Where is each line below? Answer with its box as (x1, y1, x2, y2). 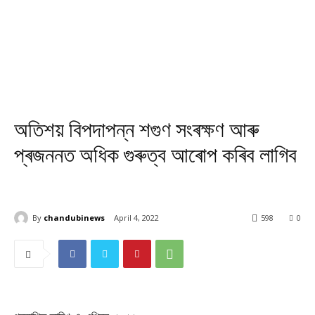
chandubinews (44, 212, 105, 223)
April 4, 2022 (114, 212, 159, 224)
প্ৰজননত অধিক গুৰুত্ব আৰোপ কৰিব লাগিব (14, 143, 297, 167)
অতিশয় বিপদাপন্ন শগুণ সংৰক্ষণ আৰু (14, 117, 259, 142)
